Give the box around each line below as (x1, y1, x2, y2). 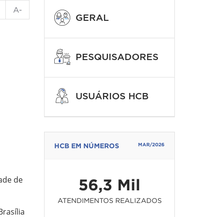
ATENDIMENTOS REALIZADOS (57, 197, 162, 204)
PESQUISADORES (76, 51, 158, 62)
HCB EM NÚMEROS (54, 142, 119, 149)
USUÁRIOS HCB (76, 91, 149, 101)
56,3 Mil (78, 176, 140, 193)
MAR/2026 (138, 142, 165, 147)
